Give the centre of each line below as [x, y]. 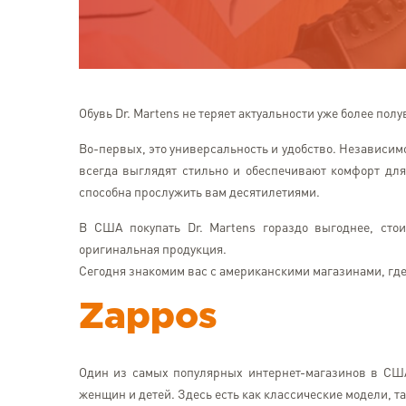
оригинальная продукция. [153, 250]
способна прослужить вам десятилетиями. [199, 193]
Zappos [148, 318]
